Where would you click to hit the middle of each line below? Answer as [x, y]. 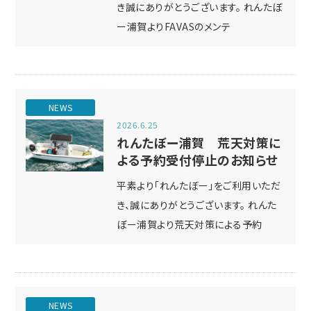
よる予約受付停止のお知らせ [197, 160]
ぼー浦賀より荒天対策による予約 [190, 224]
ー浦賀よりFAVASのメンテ [174, 26]
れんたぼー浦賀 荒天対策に [199, 142]
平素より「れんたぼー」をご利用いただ [199, 185]
